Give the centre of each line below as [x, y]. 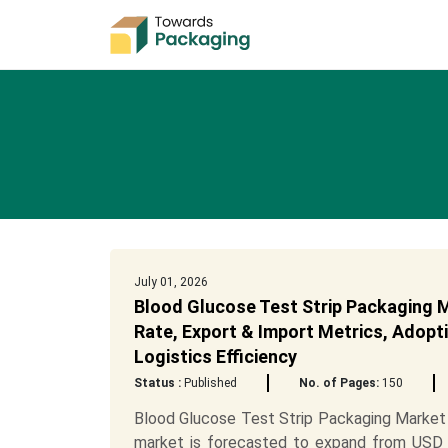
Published [208, 383]
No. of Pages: [338, 383]
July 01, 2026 [170, 282]
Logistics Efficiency [215, 356]
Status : [157, 383]
